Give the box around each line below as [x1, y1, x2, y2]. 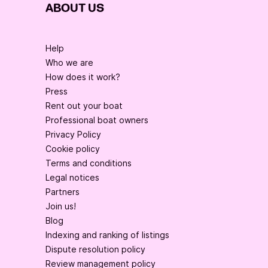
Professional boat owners [45, 115, 148, 126]
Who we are [45, 57, 93, 68]
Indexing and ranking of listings [45, 230, 169, 240]
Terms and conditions [45, 158, 132, 169]
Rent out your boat [45, 100, 123, 111]
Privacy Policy [45, 129, 101, 140]
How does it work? [45, 72, 120, 83]
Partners [45, 187, 80, 197]
